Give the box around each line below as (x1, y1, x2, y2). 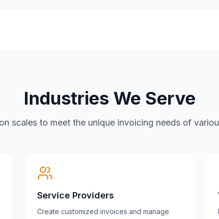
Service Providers (37, 190, 114, 200)
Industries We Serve (23, 88, 196, 109)
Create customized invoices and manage (37, 207, 169, 216)
